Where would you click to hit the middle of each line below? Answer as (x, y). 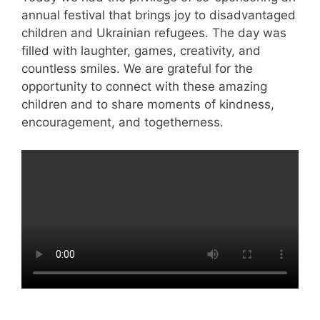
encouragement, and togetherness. (122, 122)
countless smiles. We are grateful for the (137, 69)
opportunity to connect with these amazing (144, 87)
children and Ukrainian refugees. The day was (154, 33)
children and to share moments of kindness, (148, 105)
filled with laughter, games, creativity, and (141, 51)
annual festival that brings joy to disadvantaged (159, 15)
